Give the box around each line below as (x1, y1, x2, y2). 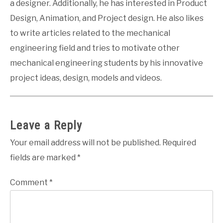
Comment (10, 178, 49, 188)
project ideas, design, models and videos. (10, 73, 162, 83)
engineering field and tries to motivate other (10, 43, 180, 53)
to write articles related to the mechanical (10, 28, 170, 38)
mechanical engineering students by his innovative (10, 58, 203, 68)
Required (162, 138, 196, 148)
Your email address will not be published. (10, 138, 161, 148)
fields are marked (10, 153, 77, 163)
